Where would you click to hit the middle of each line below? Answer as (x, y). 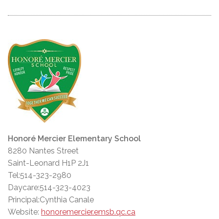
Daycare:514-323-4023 (49, 188)
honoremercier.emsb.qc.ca (88, 212)
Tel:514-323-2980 (40, 175)
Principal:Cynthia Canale (51, 200)
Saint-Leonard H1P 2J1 (48, 163)
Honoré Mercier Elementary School (74, 139)
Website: (23, 212)
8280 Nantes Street (43, 151)
